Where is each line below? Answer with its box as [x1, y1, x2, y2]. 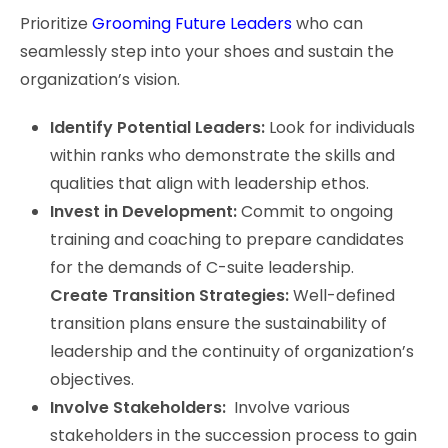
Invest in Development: [50, 199, 237, 223]
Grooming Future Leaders [88, 11, 292, 35]
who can [292, 11, 363, 35]
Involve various [226, 395, 350, 419]
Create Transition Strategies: [50, 283, 289, 307]
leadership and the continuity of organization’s [50, 339, 414, 363]
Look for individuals [265, 115, 415, 139]
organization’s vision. [20, 67, 180, 91]
